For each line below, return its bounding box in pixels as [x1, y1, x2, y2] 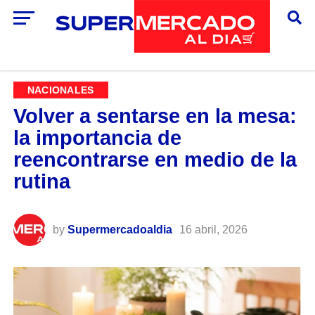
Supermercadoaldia [67, 224, 172, 236]
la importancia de [13, 127, 181, 150]
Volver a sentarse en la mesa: [13, 105, 297, 128]
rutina [13, 170, 70, 193]
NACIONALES [27, 84, 94, 96]
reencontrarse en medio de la [13, 148, 297, 172]
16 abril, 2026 [179, 224, 247, 236]
